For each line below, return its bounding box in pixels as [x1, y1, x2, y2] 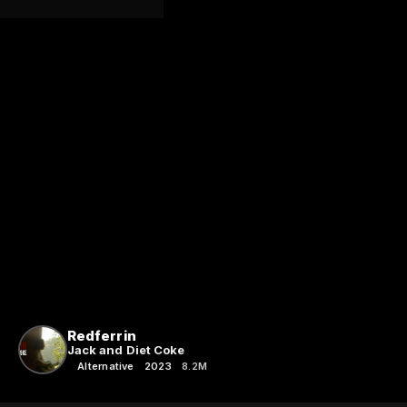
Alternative [77, 359, 134, 372]
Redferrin [67, 326, 136, 344]
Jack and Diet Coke [67, 342, 185, 357]
